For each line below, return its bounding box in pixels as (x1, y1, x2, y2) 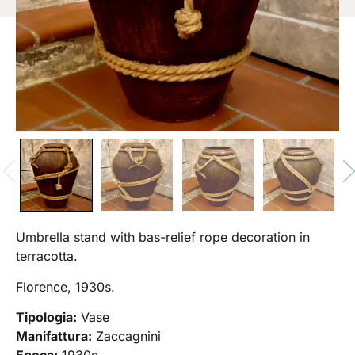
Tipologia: (16, 309, 77, 326)
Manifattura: (16, 328, 92, 345)
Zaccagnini (92, 328, 161, 345)
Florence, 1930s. (16, 278, 115, 295)
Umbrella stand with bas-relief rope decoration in (16, 229, 310, 246)
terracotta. (16, 248, 78, 265)
